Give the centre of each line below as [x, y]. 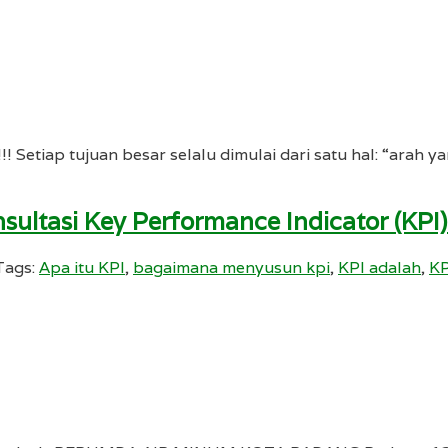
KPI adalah [379, 268]
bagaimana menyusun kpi [231, 268]
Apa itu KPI [82, 268]
